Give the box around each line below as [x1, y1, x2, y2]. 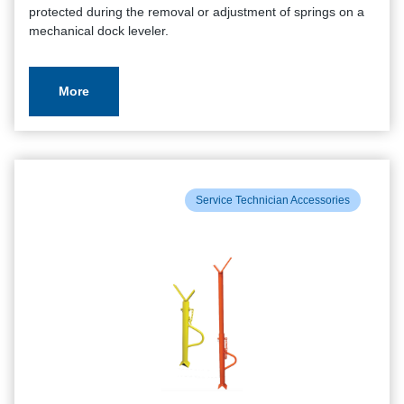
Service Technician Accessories [196, 194, 350, 207]
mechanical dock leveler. [29, 23, 169, 38]
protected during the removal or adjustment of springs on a [29, 5, 364, 19]
